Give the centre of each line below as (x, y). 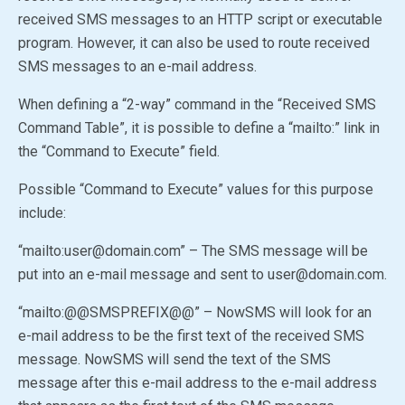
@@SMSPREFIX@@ (129, 312)
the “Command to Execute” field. (119, 151)
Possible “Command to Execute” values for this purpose (196, 189)
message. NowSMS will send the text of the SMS (174, 359)
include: (42, 213)
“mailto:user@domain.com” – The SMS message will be (193, 251)
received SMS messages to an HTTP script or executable (200, 19)
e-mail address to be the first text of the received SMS (191, 336)
